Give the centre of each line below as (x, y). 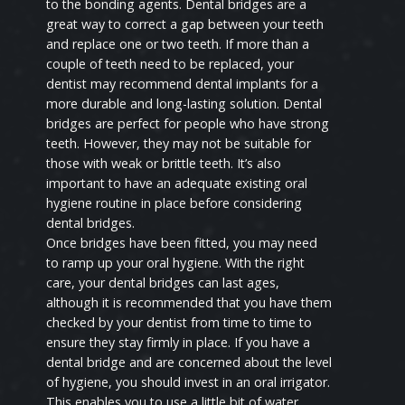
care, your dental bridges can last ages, (163, 283)
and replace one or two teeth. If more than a (178, 44)
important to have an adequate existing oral (177, 184)
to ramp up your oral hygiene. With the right (176, 263)
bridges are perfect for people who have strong (188, 124)
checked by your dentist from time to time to (179, 323)
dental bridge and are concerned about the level (189, 363)
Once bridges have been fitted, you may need (182, 243)
